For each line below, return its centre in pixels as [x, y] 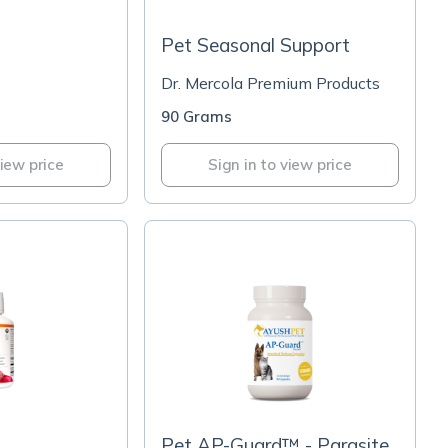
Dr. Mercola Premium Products [270, 83]
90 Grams [196, 116]
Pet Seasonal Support [255, 45]
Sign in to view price [280, 164]
